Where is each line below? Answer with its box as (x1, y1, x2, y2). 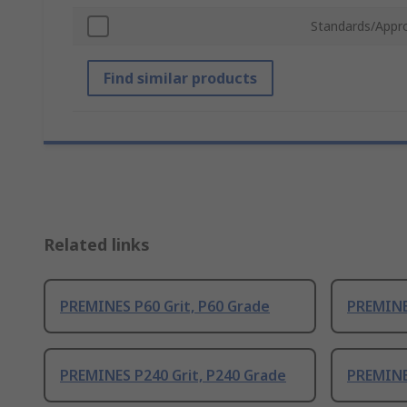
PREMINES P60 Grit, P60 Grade (60, 296, 270, 317)
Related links (44, 233, 150, 256)
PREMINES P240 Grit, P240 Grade (60, 365, 286, 386)
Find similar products (104, 68, 257, 89)
